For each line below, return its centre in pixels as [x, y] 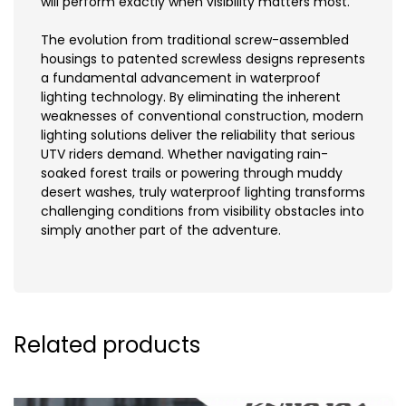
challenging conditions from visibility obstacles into [203, 212]
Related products [107, 345]
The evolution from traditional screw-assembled [195, 40]
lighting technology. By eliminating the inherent [191, 97]
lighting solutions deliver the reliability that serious [198, 135]
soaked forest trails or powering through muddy [192, 174]
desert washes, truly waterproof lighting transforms [203, 193]
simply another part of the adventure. [161, 231]
